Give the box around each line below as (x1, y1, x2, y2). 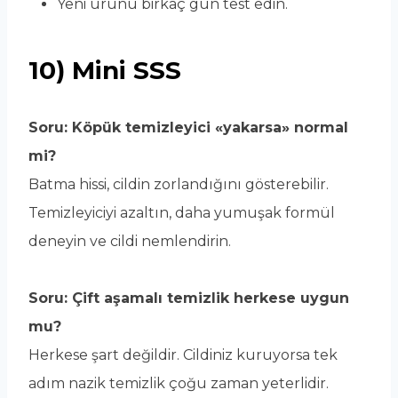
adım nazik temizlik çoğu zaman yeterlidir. (28, 375, 329, 393)
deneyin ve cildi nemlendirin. (28, 233, 231, 251)
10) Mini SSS (28, 55, 181, 86)
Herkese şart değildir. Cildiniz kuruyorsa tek (28, 346, 338, 364)
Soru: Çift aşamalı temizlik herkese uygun (28, 290, 349, 307)
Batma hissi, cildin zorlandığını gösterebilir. (28, 176, 329, 194)
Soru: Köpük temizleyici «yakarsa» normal (28, 119, 348, 137)
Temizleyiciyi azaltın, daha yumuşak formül (28, 204, 335, 222)
